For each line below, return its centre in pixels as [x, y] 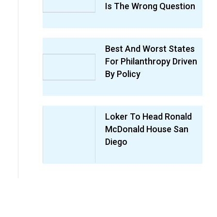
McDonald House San [147, 129]
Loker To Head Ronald [148, 117]
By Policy [123, 74]
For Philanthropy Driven [151, 62]
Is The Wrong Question [150, 6]
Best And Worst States [150, 49]
